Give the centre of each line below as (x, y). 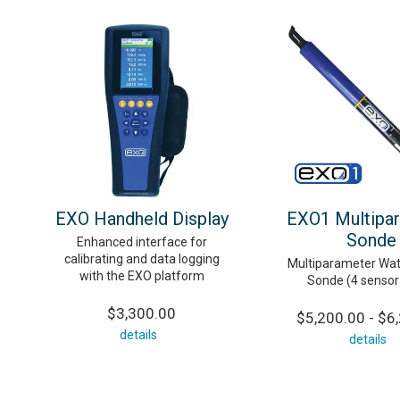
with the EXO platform (142, 276)
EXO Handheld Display (142, 219)
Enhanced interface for (142, 242)
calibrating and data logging (142, 259)
